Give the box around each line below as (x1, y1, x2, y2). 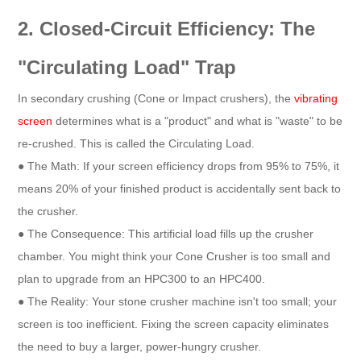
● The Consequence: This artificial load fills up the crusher (18, 226, 314, 240)
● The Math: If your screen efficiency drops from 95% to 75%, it (18, 159, 340, 172)
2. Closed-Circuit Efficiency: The (18, 17, 316, 39)
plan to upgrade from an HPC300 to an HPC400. (18, 272, 266, 285)
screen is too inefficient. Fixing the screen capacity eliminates (18, 317, 330, 330)
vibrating (294, 91, 338, 105)
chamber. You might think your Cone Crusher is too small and (18, 249, 331, 263)
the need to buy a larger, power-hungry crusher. (18, 339, 262, 353)
